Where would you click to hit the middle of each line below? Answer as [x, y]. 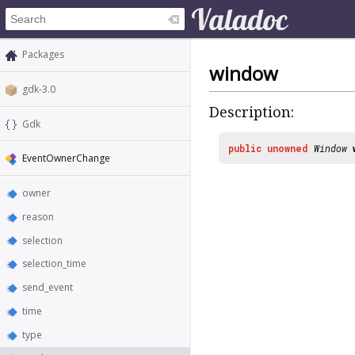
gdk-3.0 [39, 89]
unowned [288, 148]
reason [38, 216]
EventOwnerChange [66, 158]
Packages [43, 54]
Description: [252, 113]
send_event [48, 288]
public [245, 148]
